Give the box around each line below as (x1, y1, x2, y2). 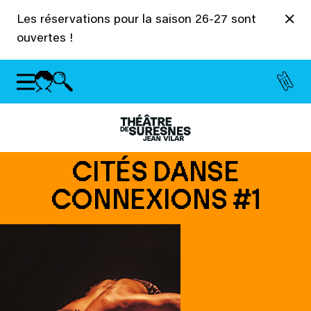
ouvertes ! (17, 33, 73, 45)
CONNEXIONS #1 (50, 183, 261, 216)
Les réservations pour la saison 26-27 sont (17, 14, 256, 26)
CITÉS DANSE (72, 155, 239, 188)
